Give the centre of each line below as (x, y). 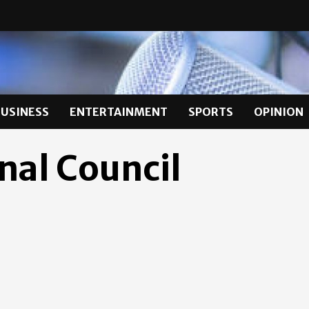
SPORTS (211, 112)
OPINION (279, 112)
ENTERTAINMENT (119, 112)
